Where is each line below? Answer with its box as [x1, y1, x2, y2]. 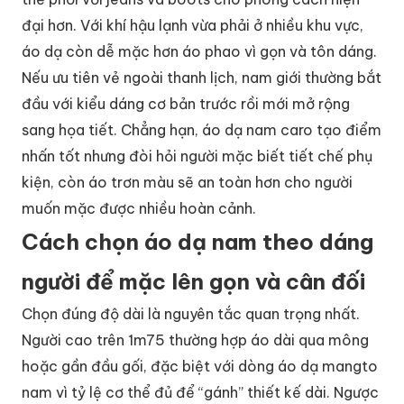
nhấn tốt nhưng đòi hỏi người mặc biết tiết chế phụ [22, 146, 372, 165]
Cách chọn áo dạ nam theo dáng [22, 227, 373, 255]
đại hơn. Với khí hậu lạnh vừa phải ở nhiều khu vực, [22, 15, 363, 34]
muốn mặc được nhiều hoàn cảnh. [22, 198, 256, 217]
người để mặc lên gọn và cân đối [22, 267, 365, 295]
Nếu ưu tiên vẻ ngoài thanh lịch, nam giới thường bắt [22, 68, 381, 87]
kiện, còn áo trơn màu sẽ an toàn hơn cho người [22, 172, 353, 191]
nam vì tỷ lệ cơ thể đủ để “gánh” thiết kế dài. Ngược [22, 382, 379, 401]
